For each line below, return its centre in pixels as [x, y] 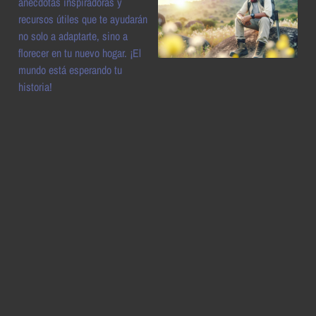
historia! [35, 87]
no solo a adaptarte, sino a [73, 36]
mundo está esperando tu [70, 70]
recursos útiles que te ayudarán [83, 19]
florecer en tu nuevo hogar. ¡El [80, 53]
